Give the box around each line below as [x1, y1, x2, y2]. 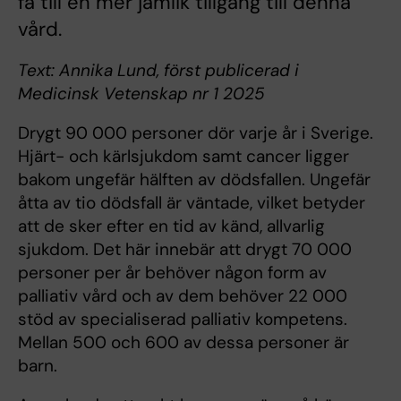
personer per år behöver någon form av [18, 261, 327, 285]
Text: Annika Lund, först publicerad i [18, 59, 299, 82]
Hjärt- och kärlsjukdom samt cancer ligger [18, 145, 349, 168]
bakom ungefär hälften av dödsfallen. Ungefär [18, 168, 371, 192]
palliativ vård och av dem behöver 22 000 [18, 285, 347, 308]
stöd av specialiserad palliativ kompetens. [18, 308, 347, 331]
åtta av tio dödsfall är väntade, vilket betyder [18, 192, 365, 215]
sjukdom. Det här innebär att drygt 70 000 [18, 238, 352, 261]
